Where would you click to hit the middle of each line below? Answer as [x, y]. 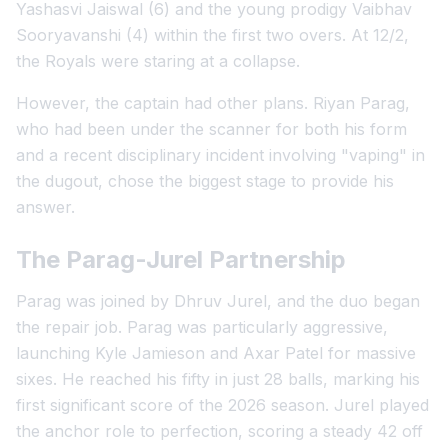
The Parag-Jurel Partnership [181, 259]
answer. [45, 207]
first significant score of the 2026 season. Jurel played [222, 405]
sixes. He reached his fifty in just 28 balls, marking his [218, 379]
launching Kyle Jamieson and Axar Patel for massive [216, 353]
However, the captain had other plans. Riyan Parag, [213, 103]
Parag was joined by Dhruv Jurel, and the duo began [218, 301]
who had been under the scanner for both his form [211, 129]
